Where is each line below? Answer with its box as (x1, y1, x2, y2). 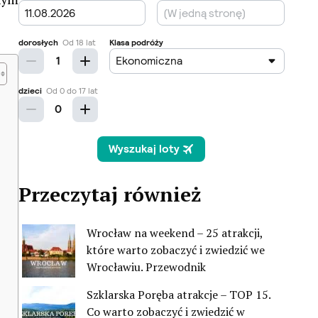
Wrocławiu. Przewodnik (87, 259, 206, 275)
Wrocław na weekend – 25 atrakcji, (87, 225, 263, 241)
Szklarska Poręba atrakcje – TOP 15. (87, 287, 270, 303)
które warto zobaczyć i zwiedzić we (87, 242, 265, 258)
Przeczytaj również (18, 181, 201, 208)
